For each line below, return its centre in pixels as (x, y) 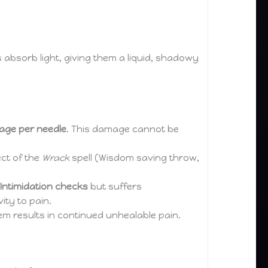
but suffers (115, 186)
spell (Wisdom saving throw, (135, 158)
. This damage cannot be (123, 129)
